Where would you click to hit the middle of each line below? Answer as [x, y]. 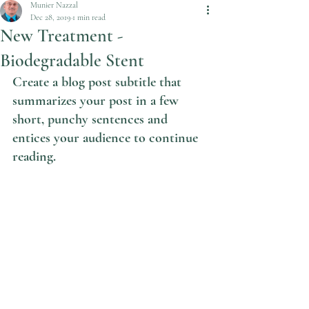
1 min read [89, 17]
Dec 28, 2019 [51, 17]
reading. [34, 157]
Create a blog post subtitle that [99, 82]
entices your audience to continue [107, 138]
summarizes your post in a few [97, 101]
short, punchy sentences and [92, 119]
